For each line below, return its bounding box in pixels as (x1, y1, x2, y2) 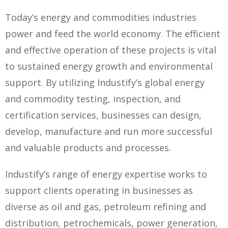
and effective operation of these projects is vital (5, 44, 216, 56)
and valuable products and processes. (5, 141, 171, 154)
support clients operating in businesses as (5, 184, 193, 196)
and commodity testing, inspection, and (5, 93, 181, 105)
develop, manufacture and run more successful (5, 125, 212, 137)
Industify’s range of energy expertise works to (5, 168, 207, 180)
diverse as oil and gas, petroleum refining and (5, 201, 206, 213)
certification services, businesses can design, (5, 109, 202, 121)
